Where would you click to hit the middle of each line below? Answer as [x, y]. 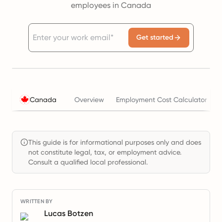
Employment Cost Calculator [162, 100]
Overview [89, 100]
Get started [155, 37]
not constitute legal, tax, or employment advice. [105, 152]
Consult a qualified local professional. [88, 162]
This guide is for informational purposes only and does [115, 142]
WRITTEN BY [37, 201]
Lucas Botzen [69, 213]
